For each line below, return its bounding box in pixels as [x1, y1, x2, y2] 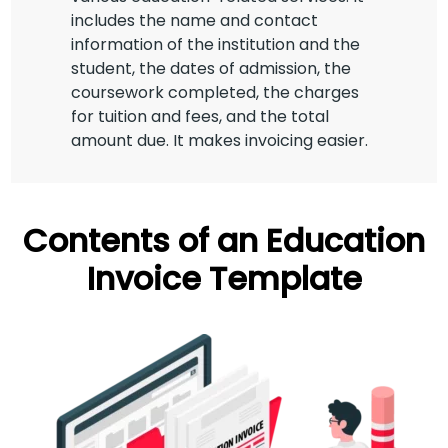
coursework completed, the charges [71, 81, 360, 105]
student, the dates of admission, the [71, 57, 352, 81]
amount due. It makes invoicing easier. [71, 129, 369, 153]
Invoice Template [86, 255, 362, 301]
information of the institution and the [71, 33, 361, 57]
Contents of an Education [23, 217, 425, 263]
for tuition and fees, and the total [71, 105, 330, 129]
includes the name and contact [71, 9, 319, 33]
